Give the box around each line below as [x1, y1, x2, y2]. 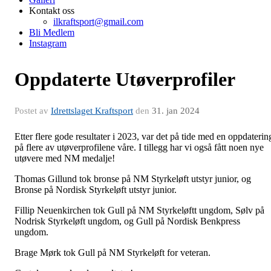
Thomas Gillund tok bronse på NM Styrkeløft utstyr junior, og [15, 173, 251, 184]
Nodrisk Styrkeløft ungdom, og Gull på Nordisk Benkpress [15, 215, 240, 226]
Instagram [29, 38, 67, 48]
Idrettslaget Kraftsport [51, 105, 133, 116]
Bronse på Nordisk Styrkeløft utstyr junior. [15, 184, 177, 195]
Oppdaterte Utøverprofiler [15, 68, 235, 90]
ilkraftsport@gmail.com [53, 16, 143, 27]
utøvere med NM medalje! [15, 152, 115, 163]
